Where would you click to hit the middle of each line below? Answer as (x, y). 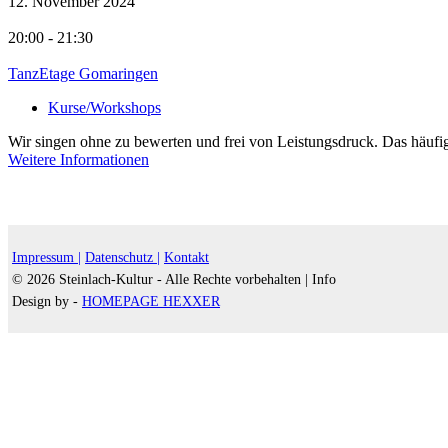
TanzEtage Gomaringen (83, 73)
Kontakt (186, 257)
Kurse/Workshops (104, 107)
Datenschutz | (122, 257)
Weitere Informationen (78, 159)
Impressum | (46, 257)
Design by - (47, 301)
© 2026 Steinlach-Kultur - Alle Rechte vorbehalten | (160, 279)
